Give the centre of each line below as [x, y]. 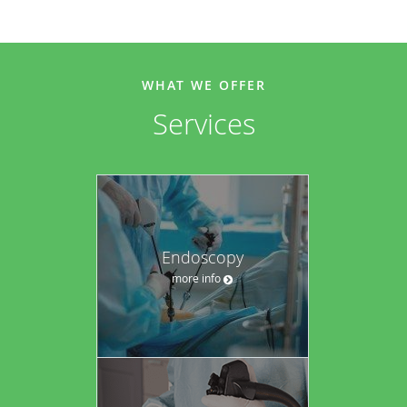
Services [203, 124]
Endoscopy [203, 257]
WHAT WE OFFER [203, 85]
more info [196, 278]
